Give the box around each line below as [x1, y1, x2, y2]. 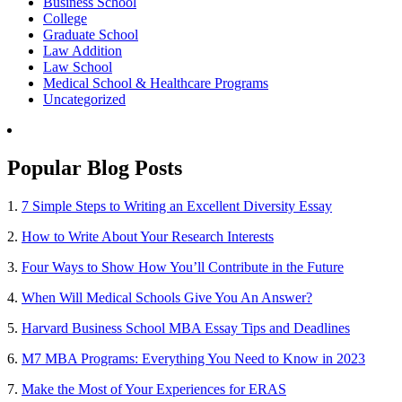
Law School [43, 58, 112, 74]
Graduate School [43, 26, 138, 42]
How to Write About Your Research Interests [22, 228, 274, 244]
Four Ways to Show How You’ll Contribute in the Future [22, 258, 344, 275]
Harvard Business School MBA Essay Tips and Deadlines [22, 319, 350, 336]
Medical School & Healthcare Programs [43, 74, 268, 91]
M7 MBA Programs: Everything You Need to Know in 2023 [22, 350, 365, 366]
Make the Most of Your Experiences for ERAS [22, 380, 286, 397]
